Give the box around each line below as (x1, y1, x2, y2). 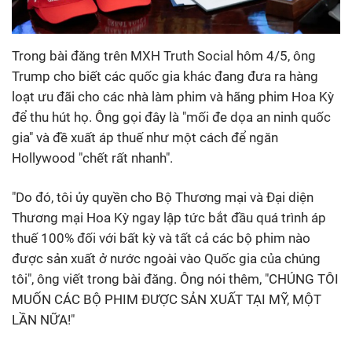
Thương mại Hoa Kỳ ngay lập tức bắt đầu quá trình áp (12, 209, 326, 225)
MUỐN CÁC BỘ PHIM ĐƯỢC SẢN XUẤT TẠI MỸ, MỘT (12, 291, 321, 307)
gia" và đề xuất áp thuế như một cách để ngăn (12, 129, 278, 145)
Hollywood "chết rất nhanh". (12, 149, 173, 166)
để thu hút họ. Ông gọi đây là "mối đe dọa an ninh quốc (12, 108, 331, 125)
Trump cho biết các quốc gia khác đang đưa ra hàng (12, 68, 318, 84)
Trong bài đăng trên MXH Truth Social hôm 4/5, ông (12, 47, 316, 64)
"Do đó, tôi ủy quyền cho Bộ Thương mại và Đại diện (12, 189, 313, 205)
